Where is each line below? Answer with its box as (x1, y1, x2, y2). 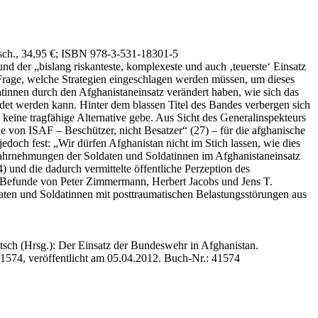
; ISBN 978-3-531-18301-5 (55, 47, 178, 60)
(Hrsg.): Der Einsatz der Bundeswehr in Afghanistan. (18, 238, 258, 251)
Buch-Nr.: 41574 (164, 251, 240, 264)
